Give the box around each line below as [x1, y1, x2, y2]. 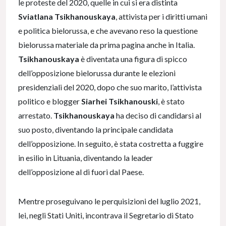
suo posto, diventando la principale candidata [18, 125, 173, 135]
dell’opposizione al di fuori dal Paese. [18, 167, 144, 177]
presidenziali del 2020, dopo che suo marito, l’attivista [18, 82, 202, 92]
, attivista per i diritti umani [116, 12, 207, 22]
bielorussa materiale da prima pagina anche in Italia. [18, 40, 195, 50]
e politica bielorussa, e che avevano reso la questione [18, 26, 198, 36]
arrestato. [18, 110, 53, 121]
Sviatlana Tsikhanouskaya [18, 12, 116, 22]
